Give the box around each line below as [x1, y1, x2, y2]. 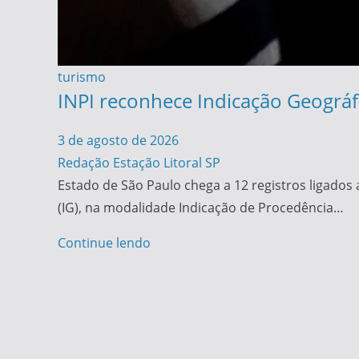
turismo [58, 68, 106, 86]
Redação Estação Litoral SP [58, 154, 220, 171]
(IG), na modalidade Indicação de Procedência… [58, 199, 344, 216]
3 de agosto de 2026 [58, 131, 179, 149]
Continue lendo [58, 234, 151, 252]
